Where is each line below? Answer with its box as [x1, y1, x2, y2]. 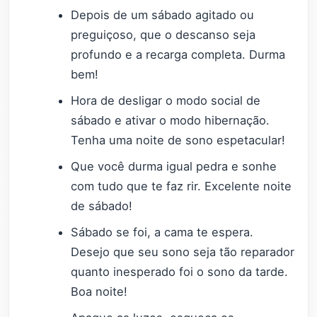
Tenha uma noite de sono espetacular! [71, 132, 286, 147]
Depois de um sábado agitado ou [71, 7, 255, 22]
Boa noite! [71, 284, 128, 299]
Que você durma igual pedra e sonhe [71, 158, 277, 173]
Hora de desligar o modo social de [71, 93, 261, 108]
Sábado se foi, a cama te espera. [71, 224, 254, 239]
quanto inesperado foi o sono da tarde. [71, 264, 289, 279]
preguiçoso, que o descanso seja [71, 27, 256, 42]
